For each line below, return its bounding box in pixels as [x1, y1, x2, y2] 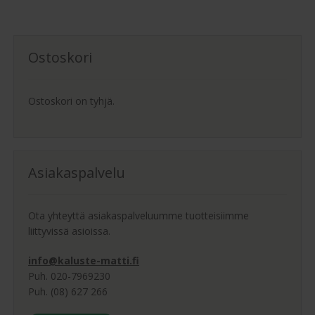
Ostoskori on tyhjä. [28, 94, 115, 108]
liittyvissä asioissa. [28, 224, 110, 238]
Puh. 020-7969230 [28, 269, 110, 283]
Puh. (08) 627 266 [28, 285, 108, 299]
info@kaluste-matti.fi [28, 254, 139, 268]
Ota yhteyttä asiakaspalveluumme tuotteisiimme [28, 209, 249, 223]
